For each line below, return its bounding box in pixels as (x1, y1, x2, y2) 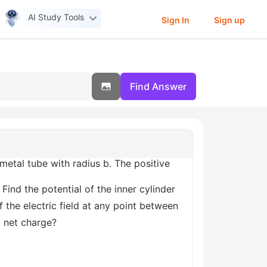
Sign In (161, 14, 190, 25)
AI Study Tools (28, 12, 85, 23)
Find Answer (130, 80, 187, 92)
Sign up (213, 14, 245, 25)
